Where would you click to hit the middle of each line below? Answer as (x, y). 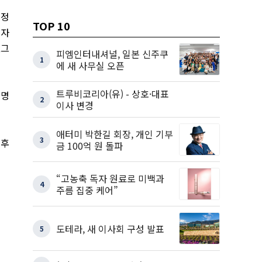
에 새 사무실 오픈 (90, 65)
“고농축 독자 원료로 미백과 (110, 178)
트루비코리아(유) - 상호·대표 (113, 94)
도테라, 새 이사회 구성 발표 (110, 228)
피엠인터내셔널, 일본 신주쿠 (112, 54)
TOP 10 (51, 26)
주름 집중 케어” (87, 190)
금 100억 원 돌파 (89, 145)
